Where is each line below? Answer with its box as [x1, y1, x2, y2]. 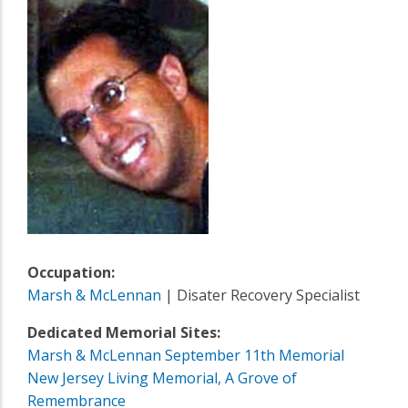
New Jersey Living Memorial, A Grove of [27, 367, 297, 388]
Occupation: [27, 261, 115, 282]
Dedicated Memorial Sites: [27, 321, 220, 342]
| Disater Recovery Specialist [161, 284, 360, 305]
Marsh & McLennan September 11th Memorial [27, 344, 344, 365]
